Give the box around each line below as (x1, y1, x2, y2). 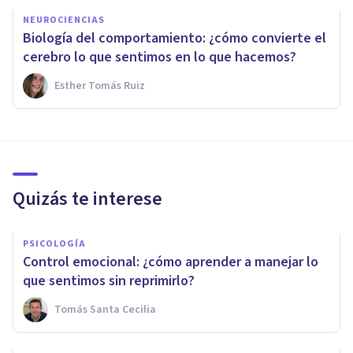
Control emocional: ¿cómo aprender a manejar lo (23, 252, 318, 273)
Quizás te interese (13, 185, 162, 214)
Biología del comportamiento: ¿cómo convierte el (23, 28, 326, 49)
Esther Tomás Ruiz (54, 78, 145, 95)
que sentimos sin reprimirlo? (23, 271, 195, 292)
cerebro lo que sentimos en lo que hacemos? (23, 47, 296, 68)
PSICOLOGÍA (23, 237, 86, 251)
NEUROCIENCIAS (23, 13, 105, 28)
